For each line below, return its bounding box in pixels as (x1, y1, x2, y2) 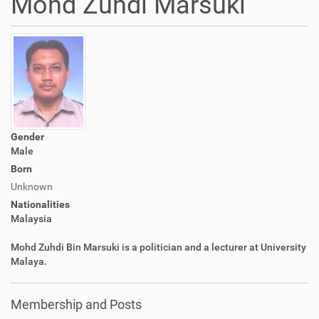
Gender (11, 131, 44, 142)
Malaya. (11, 256, 47, 267)
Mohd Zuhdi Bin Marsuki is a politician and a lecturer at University (11, 241, 306, 253)
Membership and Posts (11, 297, 142, 312)
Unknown (11, 181, 53, 192)
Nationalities (11, 199, 70, 210)
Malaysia (11, 213, 52, 224)
